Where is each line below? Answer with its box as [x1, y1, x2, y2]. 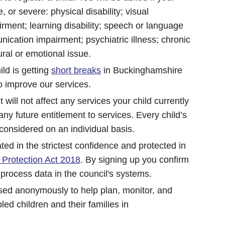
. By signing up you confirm [80, 154, 189, 165]
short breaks [51, 65, 101, 75]
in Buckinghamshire [101, 65, 182, 75]
